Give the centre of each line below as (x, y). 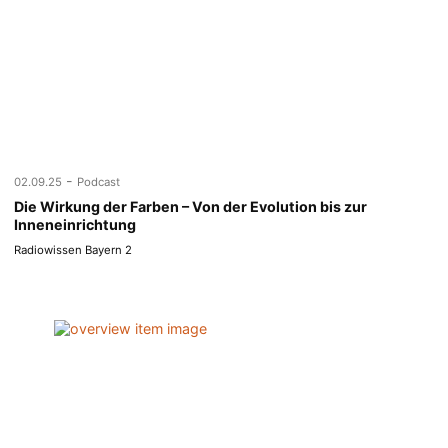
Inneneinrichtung (75, 224)
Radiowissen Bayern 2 (73, 250)
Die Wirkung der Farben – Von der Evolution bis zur (191, 206)
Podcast (99, 181)
